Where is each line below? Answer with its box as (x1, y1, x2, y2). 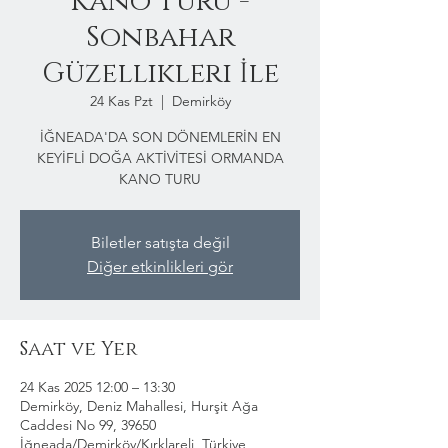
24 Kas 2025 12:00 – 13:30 (20, 378, 175, 396)
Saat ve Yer (20, 336, 138, 362)
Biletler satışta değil (90, 233, 230, 252)
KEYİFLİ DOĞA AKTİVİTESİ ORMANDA (36, 149, 284, 167)
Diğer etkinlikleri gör (87, 257, 233, 276)
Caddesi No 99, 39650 (20, 416, 156, 434)
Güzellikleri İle (41, 55, 279, 92)
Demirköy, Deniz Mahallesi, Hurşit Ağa (20, 397, 258, 415)
